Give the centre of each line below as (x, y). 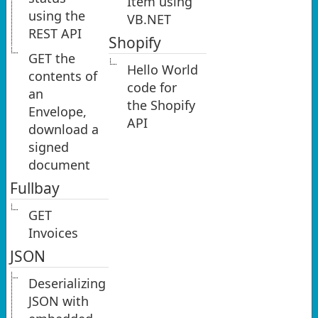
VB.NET (149, 20)
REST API (55, 34)
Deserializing (67, 284)
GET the (52, 59)
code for (152, 88)
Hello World (162, 70)
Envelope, (57, 112)
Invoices (53, 233)
